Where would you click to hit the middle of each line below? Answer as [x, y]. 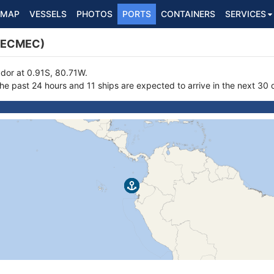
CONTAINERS [188, 14]
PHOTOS [94, 14]
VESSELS [48, 14]
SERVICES [246, 14]
